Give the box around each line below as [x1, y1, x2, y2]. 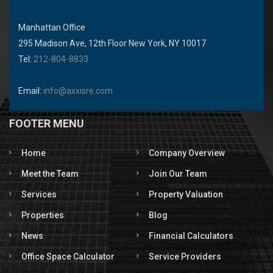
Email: [18, 86, 43, 96]
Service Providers [149, 252, 221, 261]
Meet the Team [21, 169, 79, 179]
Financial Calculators [149, 231, 233, 241]
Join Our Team [149, 169, 207, 179]
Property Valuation [149, 190, 223, 199]
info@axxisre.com [43, 86, 113, 96]
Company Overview [149, 148, 225, 158]
